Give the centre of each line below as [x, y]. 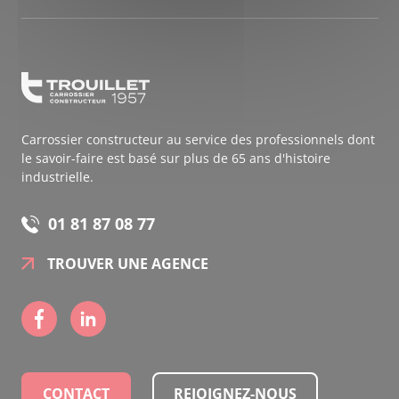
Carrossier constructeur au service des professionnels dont [198, 139]
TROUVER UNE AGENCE [127, 264]
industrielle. [57, 177]
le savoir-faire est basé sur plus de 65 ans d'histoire [175, 158]
